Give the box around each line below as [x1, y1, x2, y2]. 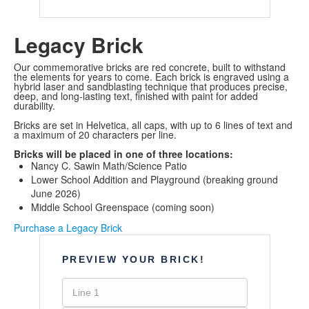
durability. [14, 99, 55, 113]
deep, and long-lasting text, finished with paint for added [14, 89, 258, 103]
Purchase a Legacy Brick [14, 221, 122, 235]
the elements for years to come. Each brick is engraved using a [14, 70, 289, 84]
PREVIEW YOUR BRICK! [61, 254, 205, 266]
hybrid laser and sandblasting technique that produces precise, [14, 79, 288, 94]
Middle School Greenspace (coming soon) [31, 200, 215, 215]
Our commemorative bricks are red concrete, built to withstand [14, 60, 286, 74]
